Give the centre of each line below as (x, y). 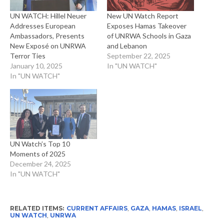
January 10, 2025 (36, 66)
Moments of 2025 (37, 154)
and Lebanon (127, 46)
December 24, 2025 (40, 164)
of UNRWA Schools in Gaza (149, 36)
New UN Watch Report (142, 16)
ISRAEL (190, 208)
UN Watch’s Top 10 (40, 144)
